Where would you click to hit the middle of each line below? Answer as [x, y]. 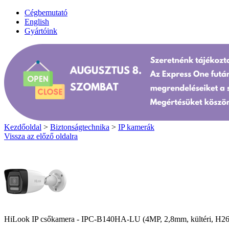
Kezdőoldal [23, 127]
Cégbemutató [46, 13]
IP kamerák [136, 127]
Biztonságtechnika [80, 127]
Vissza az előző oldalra [41, 136]
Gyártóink [41, 31]
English [37, 22]
